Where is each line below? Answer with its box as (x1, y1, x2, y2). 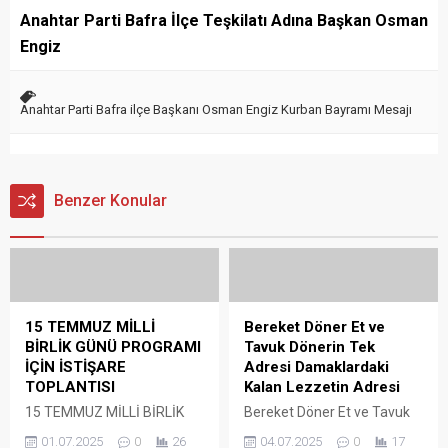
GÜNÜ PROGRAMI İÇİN (25, 423, 164, 440)
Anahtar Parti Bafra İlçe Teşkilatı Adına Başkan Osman (20, 10, 428, 30)
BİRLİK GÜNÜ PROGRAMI (25, 337, 201, 356)
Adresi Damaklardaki (244, 357, 389, 376)
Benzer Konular (54, 190, 167, 210)
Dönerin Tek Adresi (244, 423, 363, 440)
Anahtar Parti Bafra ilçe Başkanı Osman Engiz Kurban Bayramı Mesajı (20, 101, 412, 117)
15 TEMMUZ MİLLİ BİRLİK (25, 403, 184, 420)
